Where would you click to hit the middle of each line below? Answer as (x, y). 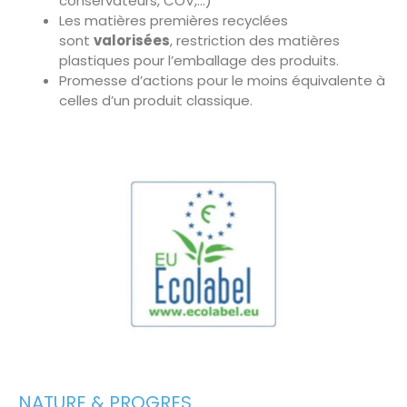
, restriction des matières (255, 40)
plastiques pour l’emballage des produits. (199, 60)
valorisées (132, 40)
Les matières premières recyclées (174, 20)
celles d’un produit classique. (156, 100)
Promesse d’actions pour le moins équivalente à (222, 80)
